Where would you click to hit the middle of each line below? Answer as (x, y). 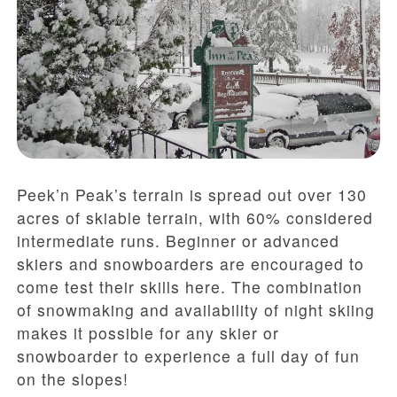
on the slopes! (73, 379)
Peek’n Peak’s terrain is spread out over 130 (192, 195)
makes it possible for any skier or (148, 333)
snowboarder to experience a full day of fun (188, 356)
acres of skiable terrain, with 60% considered (195, 218)
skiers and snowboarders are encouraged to (191, 264)
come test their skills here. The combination (190, 287)
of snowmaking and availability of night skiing (196, 310)
